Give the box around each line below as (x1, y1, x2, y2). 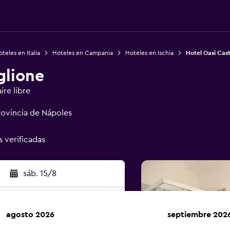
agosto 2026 (6, 210, 54, 219)
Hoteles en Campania (52, 50, 113, 56)
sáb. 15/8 (23, 169, 56, 178)
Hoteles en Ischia (125, 50, 174, 56)
